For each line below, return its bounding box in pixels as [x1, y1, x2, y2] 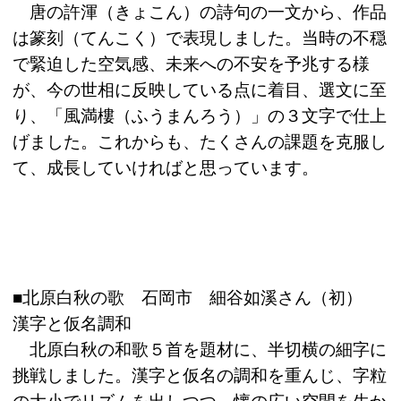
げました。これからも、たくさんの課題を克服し [13, 132, 387, 152]
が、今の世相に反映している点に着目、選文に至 [13, 81, 387, 100]
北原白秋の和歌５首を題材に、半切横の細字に [13, 340, 387, 360]
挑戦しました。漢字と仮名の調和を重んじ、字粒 [13, 366, 387, 386]
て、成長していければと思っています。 [13, 158, 319, 178]
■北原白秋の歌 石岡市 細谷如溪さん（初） [13, 288, 380, 308]
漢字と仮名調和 [13, 314, 132, 334]
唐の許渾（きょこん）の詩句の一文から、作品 [13, 3, 387, 22]
